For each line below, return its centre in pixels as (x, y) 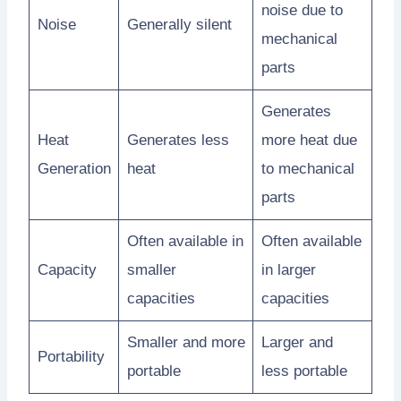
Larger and (297, 342)
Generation (74, 168)
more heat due (309, 140)
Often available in (185, 241)
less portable (304, 371)
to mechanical (307, 168)
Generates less (178, 140)
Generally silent (179, 24)
